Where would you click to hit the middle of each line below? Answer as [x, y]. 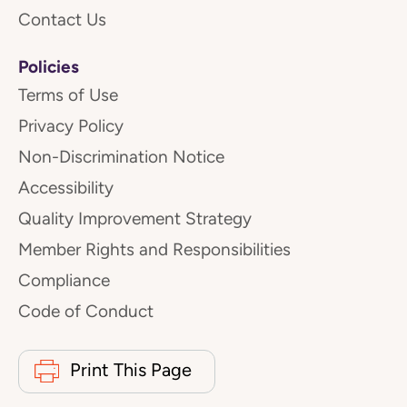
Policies [49, 67]
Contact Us [62, 20]
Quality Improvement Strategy [135, 219]
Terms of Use [68, 95]
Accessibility [66, 188]
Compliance [64, 281]
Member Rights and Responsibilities [154, 250]
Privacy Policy [71, 126]
